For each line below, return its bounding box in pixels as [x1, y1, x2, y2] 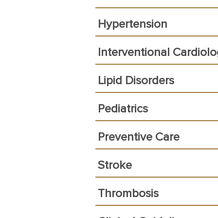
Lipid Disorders [98, 75, 174, 87]
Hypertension [98, 18, 167, 30]
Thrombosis [98, 188, 159, 200]
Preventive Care [98, 131, 180, 143]
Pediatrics [98, 103, 148, 115]
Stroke [98, 160, 132, 171]
